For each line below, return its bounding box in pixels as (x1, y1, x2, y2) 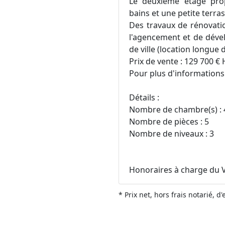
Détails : (129, 91, 159, 103)
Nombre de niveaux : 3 (129, 128, 214, 139)
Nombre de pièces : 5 (129, 116, 209, 127)
